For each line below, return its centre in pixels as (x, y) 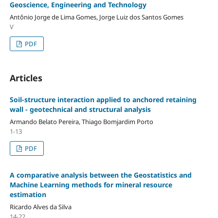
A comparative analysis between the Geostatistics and (100, 175)
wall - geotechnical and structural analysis (80, 109)
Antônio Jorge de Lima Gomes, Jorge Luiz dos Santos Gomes (96, 17)
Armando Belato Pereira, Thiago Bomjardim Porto (81, 121)
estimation (28, 194)
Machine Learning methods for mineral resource (91, 184)
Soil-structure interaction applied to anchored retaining (103, 99)
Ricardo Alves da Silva (40, 207)
